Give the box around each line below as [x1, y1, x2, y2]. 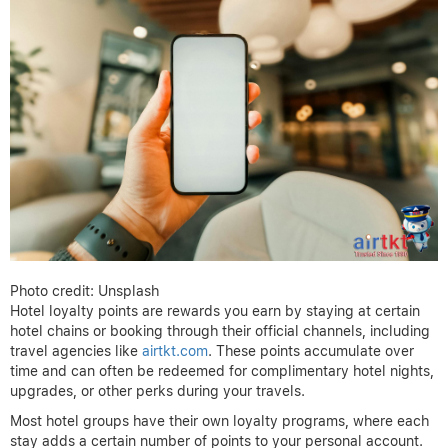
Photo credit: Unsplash [10, 282, 159, 299]
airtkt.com [142, 342, 208, 359]
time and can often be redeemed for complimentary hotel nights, [10, 362, 434, 379]
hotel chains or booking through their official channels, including [10, 322, 430, 339]
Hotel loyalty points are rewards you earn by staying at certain [10, 302, 420, 319]
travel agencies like [10, 342, 142, 359]
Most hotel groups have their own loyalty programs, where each [10, 412, 429, 429]
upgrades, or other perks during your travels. [10, 382, 305, 399]
